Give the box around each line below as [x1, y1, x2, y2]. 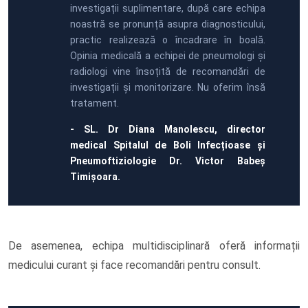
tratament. [70, 98, 119, 109]
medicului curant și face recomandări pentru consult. [8, 258, 261, 272]
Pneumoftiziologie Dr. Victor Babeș [70, 155, 265, 167]
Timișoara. [70, 171, 120, 183]
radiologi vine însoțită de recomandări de [70, 66, 265, 78]
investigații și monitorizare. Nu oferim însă [70, 82, 265, 93]
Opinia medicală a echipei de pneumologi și [70, 50, 265, 62]
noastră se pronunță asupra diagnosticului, [70, 19, 265, 30]
